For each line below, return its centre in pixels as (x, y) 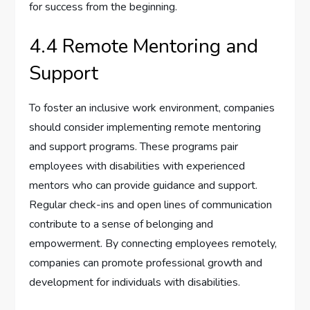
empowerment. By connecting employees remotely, (153, 244)
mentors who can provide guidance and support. (144, 186)
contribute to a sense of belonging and (121, 225)
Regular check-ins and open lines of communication (151, 205)
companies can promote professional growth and (146, 263)
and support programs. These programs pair (134, 147)
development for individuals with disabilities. (135, 283)
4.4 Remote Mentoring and (144, 47)
